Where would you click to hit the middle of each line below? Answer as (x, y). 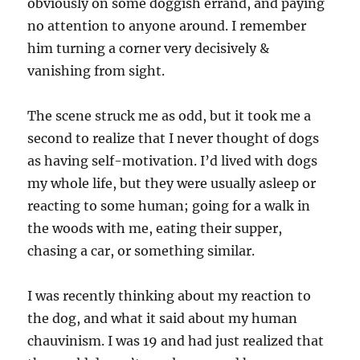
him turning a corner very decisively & (149, 49)
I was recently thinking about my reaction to (170, 296)
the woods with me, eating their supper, (155, 229)
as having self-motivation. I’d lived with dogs (173, 161)
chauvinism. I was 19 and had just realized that (176, 341)
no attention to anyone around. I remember (167, 26)
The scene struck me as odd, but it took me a (170, 116)
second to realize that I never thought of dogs (174, 139)
